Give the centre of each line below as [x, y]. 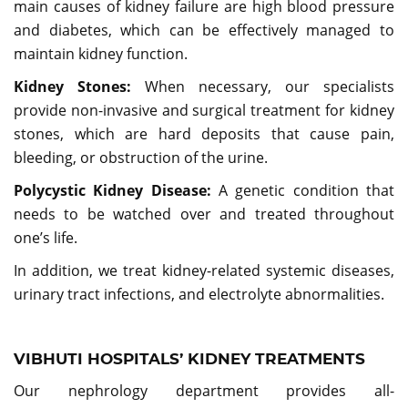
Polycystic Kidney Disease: [116, 190]
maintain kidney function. [101, 54]
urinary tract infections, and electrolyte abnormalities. [199, 294]
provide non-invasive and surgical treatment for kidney [204, 110]
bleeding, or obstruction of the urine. [141, 158]
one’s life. [46, 238]
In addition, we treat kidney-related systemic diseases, [204, 270]
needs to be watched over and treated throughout [204, 214]
